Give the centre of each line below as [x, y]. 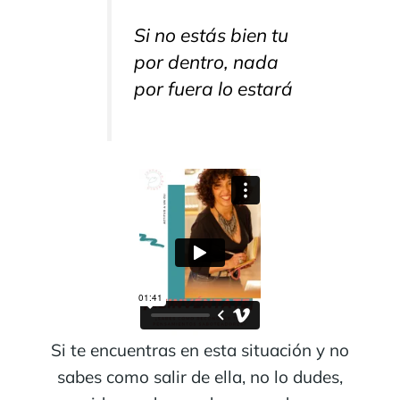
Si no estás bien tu [211, 34]
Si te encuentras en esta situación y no [200, 350]
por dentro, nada [206, 61]
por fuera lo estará [213, 88]
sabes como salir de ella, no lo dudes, [200, 376]
